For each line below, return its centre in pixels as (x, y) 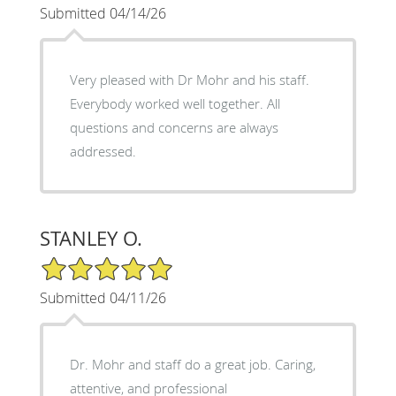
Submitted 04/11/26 (103, 297)
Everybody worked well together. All (175, 103)
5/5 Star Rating (83, 263)
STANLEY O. (91, 238)
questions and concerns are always (174, 127)
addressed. (103, 151)
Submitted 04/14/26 (103, 13)
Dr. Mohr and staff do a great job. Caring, (127, 364)
